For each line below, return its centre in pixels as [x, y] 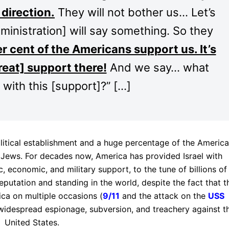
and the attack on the [163, 196]
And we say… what [158, 67]
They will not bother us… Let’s [135, 12]
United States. [32, 222]
